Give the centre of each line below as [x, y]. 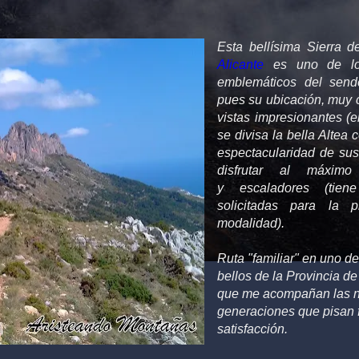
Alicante [240, 64]
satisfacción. [252, 329]
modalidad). [250, 223]
